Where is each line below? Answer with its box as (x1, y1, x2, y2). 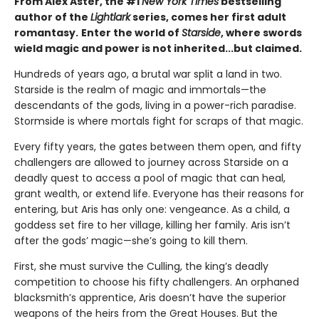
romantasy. (14, 25, 78, 40)
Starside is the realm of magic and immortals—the (14, 82, 266, 97)
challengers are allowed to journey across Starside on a (14, 155, 288, 169)
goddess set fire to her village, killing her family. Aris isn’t (14, 217, 291, 232)
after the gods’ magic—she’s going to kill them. (14, 233, 248, 248)
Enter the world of (81, 25, 182, 40)
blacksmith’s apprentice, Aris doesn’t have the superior (14, 290, 286, 305)
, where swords (221, 25, 302, 40)
